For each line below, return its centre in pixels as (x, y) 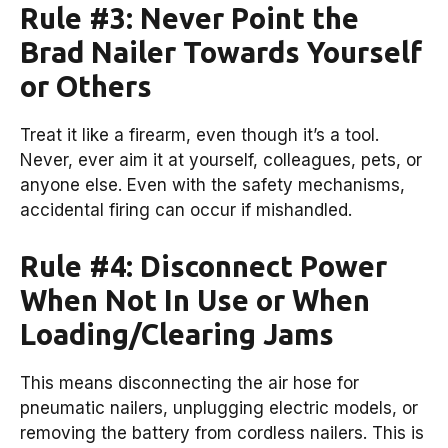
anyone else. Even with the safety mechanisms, (212, 185)
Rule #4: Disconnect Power (203, 265)
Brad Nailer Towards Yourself (221, 52)
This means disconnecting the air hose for (189, 382)
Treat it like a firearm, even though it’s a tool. (199, 135)
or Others (86, 86)
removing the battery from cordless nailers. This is (222, 432)
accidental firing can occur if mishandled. (186, 210)
